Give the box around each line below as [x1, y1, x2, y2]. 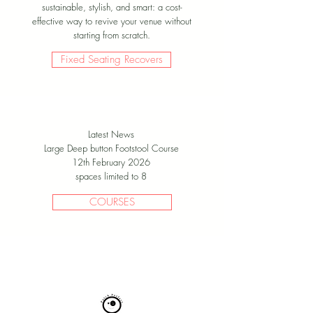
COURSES [89, 194, 135, 209]
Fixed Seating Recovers [60, 52, 163, 66]
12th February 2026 [72, 155, 150, 168]
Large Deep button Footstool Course [43, 141, 179, 154]
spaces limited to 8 [75, 169, 147, 182]
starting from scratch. [73, 28, 150, 41]
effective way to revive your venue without [32, 14, 191, 27]
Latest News [88, 127, 134, 140]
